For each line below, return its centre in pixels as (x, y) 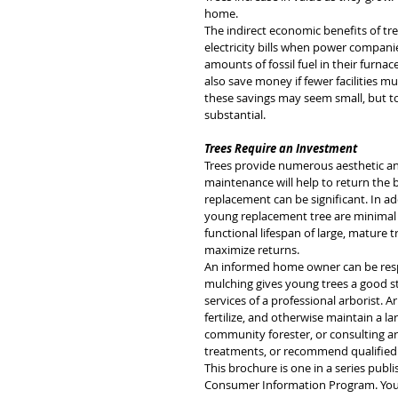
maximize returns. (253, 250)
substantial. (235, 115)
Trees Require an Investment (281, 148)
